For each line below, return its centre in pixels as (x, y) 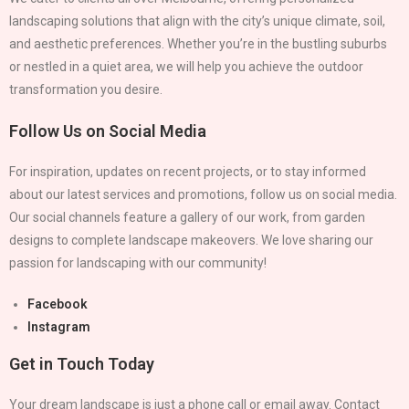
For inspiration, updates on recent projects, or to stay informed (188, 171)
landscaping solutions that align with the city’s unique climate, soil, (197, 21)
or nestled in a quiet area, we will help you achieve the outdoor (186, 66)
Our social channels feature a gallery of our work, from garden (187, 217)
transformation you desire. (86, 89)
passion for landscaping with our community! (138, 262)
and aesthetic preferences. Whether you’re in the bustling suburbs (198, 43)
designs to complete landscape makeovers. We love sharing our (191, 240)
